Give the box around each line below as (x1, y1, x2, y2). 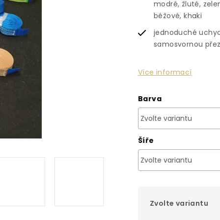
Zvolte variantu (150, 198, 208, 208)
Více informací (138, 67, 192, 77)
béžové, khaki (154, 11, 202, 21)
